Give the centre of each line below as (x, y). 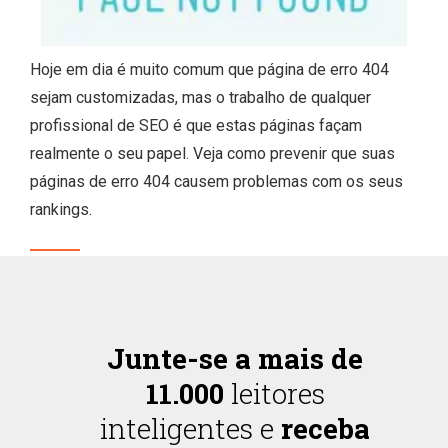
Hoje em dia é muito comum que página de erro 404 (209, 70)
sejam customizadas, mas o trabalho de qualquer (200, 98)
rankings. (61, 210)
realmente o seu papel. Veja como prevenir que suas (212, 154)
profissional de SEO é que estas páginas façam (196, 126)
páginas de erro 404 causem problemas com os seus (216, 182)
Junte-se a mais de (235, 359)
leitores (274, 394)
